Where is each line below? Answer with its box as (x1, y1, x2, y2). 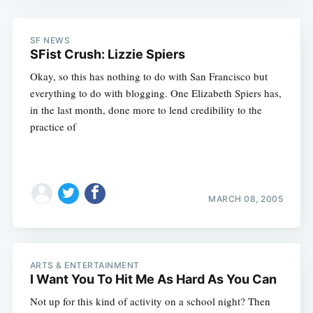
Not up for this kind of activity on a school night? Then (29, 294, 270, 309)
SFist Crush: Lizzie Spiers (29, 46, 185, 61)
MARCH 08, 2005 (208, 193, 284, 204)
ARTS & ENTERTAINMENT (29, 260, 140, 271)
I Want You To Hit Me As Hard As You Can (29, 272, 277, 287)
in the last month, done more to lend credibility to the (29, 102, 262, 117)
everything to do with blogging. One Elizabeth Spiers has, (29, 85, 282, 100)
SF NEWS (29, 34, 71, 45)
